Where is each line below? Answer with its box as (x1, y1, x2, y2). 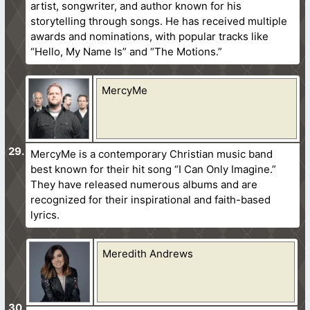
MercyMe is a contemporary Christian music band (30, 147, 273, 161)
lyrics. (30, 208, 60, 221)
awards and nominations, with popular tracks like (30, 29, 269, 43)
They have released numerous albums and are (30, 177, 258, 191)
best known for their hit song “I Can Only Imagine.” (30, 162, 277, 176)
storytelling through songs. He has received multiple (30, 14, 288, 28)
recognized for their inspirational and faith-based (30, 192, 271, 206)
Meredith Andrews (102, 246, 193, 260)
